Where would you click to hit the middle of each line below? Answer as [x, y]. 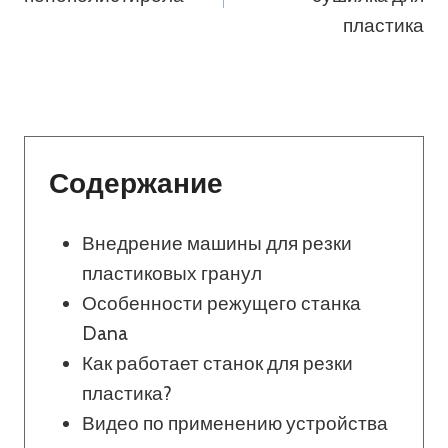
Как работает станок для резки [218, 364]
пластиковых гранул [172, 274]
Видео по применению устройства [235, 424]
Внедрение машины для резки [217, 244]
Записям [96, 30]
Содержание [136, 183]
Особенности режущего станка [222, 304]
